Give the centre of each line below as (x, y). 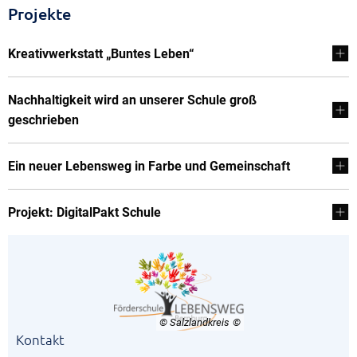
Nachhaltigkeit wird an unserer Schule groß (132, 100)
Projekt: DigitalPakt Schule (84, 212)
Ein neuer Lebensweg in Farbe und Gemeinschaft (149, 166)
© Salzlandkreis (194, 322)
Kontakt (40, 339)
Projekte (39, 14)
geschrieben (45, 120)
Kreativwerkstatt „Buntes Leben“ (103, 54)
